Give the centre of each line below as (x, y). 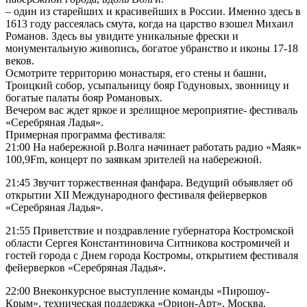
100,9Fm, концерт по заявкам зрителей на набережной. (134, 159)
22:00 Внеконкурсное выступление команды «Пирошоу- (137, 291)
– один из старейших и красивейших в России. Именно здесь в (153, 11)
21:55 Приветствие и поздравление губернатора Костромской (150, 231)
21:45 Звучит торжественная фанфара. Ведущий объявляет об (149, 183)
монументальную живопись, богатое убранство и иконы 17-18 (152, 48)
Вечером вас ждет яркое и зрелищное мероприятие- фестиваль (151, 110)
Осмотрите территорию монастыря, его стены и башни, (136, 73)
